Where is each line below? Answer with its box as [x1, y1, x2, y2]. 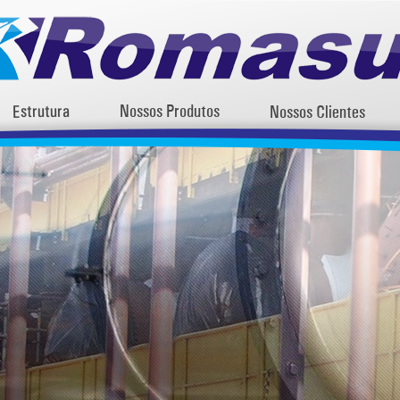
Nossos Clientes [270, 105, 365, 121]
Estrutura [12, 104, 71, 121]
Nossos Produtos [120, 104, 220, 121]
